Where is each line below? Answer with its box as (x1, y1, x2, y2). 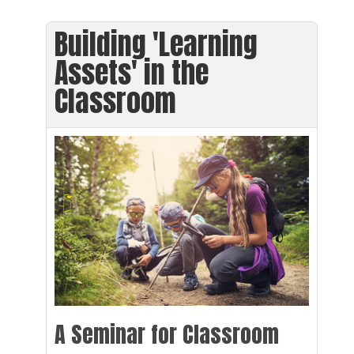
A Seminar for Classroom (55, 318, 279, 352)
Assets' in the (55, 51, 209, 95)
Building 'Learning (55, 23, 258, 66)
